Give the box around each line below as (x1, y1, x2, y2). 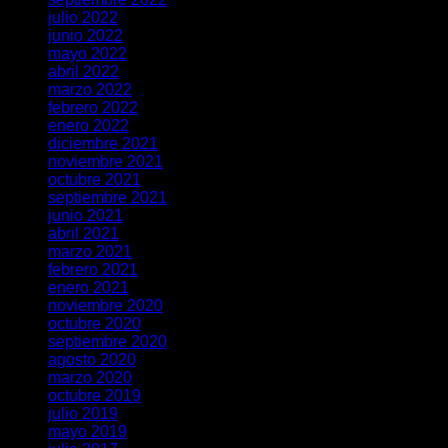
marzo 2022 (48, 80, 132, 98)
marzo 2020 (48, 368, 132, 386)
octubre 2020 (48, 314, 141, 332)
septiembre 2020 (48, 332, 167, 350)
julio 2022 (48, 8, 118, 26)
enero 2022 (48, 116, 129, 134)
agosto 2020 (48, 350, 136, 368)
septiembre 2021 (48, 188, 167, 206)
